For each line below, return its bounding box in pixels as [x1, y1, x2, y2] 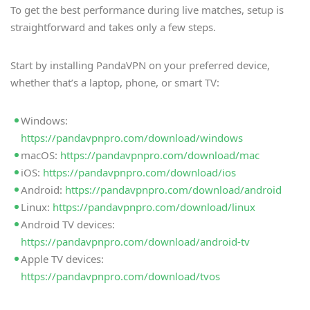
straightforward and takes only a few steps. [10, 20, 216, 35]
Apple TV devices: [21, 252, 104, 266]
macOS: [21, 148, 60, 163]
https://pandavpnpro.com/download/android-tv [21, 235, 250, 249]
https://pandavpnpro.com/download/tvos [21, 269, 220, 284]
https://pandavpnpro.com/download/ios [43, 165, 236, 180]
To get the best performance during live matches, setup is [10, 3, 284, 17]
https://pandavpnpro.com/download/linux [53, 200, 255, 215]
